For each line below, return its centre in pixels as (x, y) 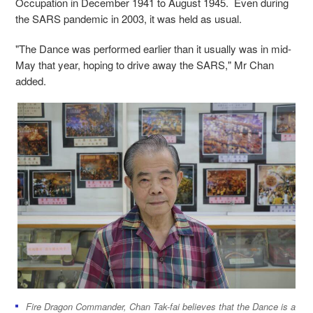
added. (34, 80)
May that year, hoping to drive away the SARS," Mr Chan (145, 64)
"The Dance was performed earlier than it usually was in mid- (153, 48)
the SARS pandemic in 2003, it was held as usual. (129, 18)
